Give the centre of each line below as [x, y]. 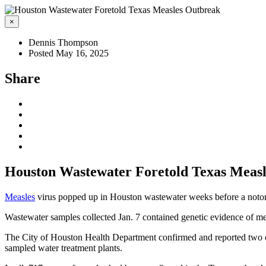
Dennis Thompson [63, 42]
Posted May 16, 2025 [69, 53]
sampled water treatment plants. [64, 248]
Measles [20, 197]
